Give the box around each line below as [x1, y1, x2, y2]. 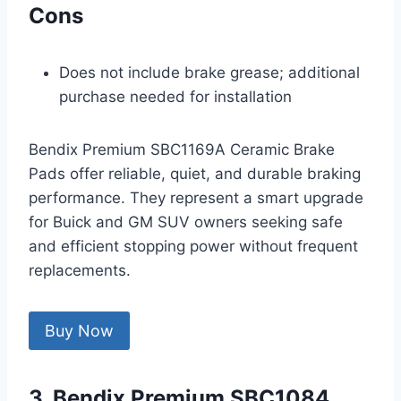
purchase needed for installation [59, 88, 292, 107]
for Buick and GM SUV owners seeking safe [29, 213, 343, 232]
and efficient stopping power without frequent [29, 237, 358, 256]
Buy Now [45, 320, 114, 340]
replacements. [29, 261, 131, 280]
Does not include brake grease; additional [59, 64, 360, 82]
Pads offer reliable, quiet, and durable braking [29, 165, 361, 183]
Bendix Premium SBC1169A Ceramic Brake [29, 141, 335, 159]
